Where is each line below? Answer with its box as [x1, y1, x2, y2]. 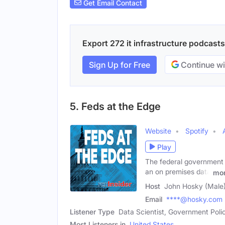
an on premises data [145, 167, 211, 176]
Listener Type [70, 207, 115, 216]
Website [145, 127, 171, 136]
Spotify [185, 127, 208, 136]
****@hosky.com [166, 195, 222, 204]
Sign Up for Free [89, 59, 150, 70]
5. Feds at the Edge [70, 100, 161, 113]
